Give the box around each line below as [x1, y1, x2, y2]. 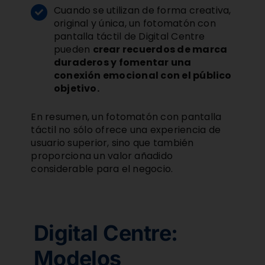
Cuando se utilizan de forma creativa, [53, 4, 231, 18]
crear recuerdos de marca [92, 43, 228, 57]
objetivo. [53, 82, 99, 96]
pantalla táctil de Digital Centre [53, 30, 205, 44]
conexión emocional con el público [53, 69, 232, 83]
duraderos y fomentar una [53, 56, 192, 70]
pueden [53, 43, 93, 57]
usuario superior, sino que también [31, 135, 194, 150]
